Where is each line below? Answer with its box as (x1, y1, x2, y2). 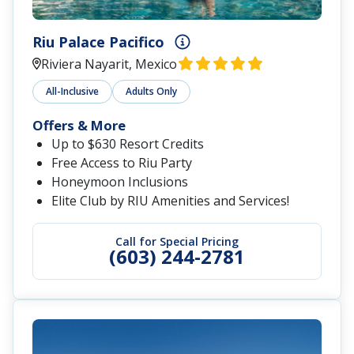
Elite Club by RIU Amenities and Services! (51, 192, 289, 210)
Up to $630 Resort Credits (51, 135, 204, 153)
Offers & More (32, 116, 126, 135)
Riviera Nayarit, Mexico (41, 55, 178, 73)
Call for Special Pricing (115, 234, 239, 250)
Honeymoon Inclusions (51, 173, 188, 191)
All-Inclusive (46, 85, 99, 99)
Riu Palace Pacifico (32, 32, 164, 52)
